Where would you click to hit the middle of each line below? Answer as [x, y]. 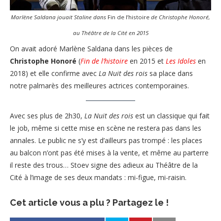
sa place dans [170, 74]
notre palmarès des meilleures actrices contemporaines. [99, 86]
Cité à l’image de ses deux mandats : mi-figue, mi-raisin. [98, 178]
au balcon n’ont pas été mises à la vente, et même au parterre [109, 153]
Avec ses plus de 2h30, [47, 116]
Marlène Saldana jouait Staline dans [59, 17]
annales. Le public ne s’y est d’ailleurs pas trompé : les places [106, 141]
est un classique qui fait [171, 116]
